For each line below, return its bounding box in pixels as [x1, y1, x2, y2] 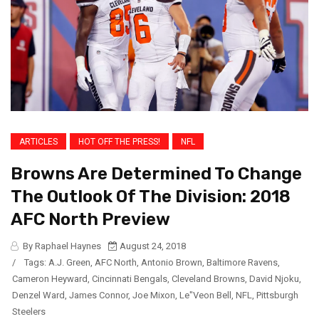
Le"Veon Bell [179, 289, 231, 300]
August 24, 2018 [117, 240, 186, 251]
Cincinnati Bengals [92, 273, 167, 284]
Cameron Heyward [12, 273, 88, 284]
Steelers [12, 305, 46, 317]
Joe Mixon [132, 289, 175, 300]
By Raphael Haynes [21, 240, 101, 251]
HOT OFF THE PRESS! [78, 136, 160, 147]
